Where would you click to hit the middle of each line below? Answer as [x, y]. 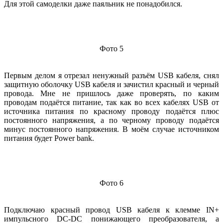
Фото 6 [111, 183]
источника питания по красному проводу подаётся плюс [111, 111]
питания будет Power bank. [49, 138]
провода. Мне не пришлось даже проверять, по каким [111, 94]
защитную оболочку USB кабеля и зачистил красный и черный [111, 85]
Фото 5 [111, 49]
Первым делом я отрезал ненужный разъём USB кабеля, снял [111, 76]
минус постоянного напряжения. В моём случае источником [111, 129]
